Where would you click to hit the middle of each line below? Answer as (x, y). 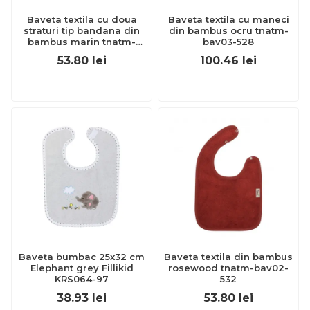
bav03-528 (228, 42)
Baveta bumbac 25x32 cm (82, 257)
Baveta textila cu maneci (228, 19)
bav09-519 (82, 53)
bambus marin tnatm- (82, 42)
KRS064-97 (82, 279)
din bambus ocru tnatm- (228, 30)
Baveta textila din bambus (228, 257)
